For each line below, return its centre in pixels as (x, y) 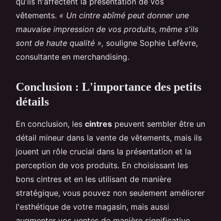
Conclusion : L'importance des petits (109, 87)
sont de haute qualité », (60, 43)
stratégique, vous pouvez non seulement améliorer (110, 193)
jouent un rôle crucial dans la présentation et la (104, 152)
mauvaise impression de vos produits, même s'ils (107, 29)
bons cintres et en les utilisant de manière (93, 179)
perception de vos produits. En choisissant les (102, 166)
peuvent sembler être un (159, 124)
